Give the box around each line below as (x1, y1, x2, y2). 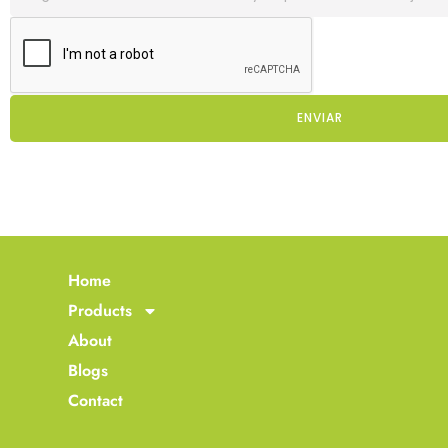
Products (68, 299, 132, 323)
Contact (68, 389, 123, 413)
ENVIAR (297, 109, 343, 127)
